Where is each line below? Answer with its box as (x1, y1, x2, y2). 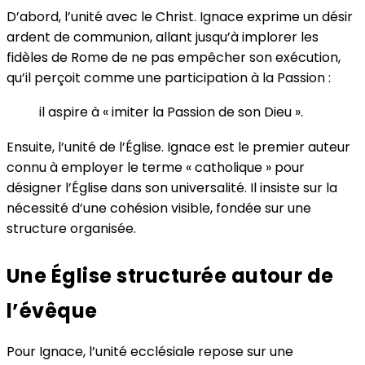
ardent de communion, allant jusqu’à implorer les (7, 27, 319, 46)
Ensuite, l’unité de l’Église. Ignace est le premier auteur (7, 137, 350, 156)
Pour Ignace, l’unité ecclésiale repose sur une (7, 341, 293, 361)
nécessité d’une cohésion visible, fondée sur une (7, 198, 311, 218)
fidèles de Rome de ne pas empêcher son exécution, (7, 47, 341, 67)
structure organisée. (7, 218, 136, 238)
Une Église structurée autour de (7, 262, 334, 289)
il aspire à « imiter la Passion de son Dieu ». (39, 102, 303, 121)
